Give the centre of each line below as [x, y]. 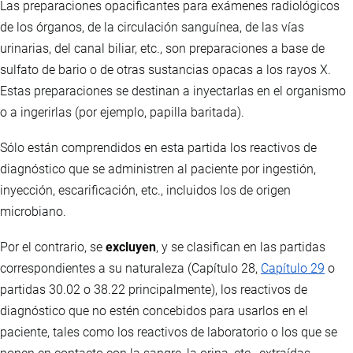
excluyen [131, 247]
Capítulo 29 [293, 268]
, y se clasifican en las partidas [241, 247]
